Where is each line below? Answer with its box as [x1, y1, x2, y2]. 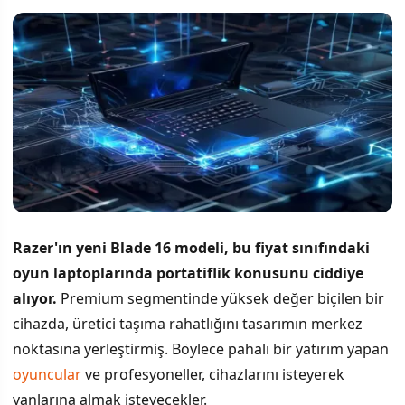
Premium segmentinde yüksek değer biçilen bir [57, 287, 384, 308]
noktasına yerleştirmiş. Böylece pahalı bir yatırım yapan [13, 338, 389, 359]
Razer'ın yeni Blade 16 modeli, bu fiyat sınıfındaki [13, 237, 370, 258]
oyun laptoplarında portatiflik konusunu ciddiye [13, 262, 363, 283]
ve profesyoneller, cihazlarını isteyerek [81, 363, 344, 384]
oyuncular [13, 363, 81, 384]
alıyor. [13, 287, 57, 308]
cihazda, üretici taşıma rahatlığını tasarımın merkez [13, 313, 363, 334]
